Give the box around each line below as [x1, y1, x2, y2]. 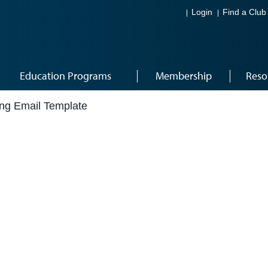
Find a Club [223, 8, 266, 17]
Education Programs [20, 69, 111, 83]
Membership [155, 69, 212, 83]
